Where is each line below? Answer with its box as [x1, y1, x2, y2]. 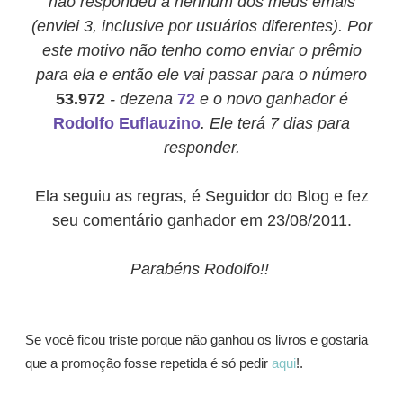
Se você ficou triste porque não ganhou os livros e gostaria [25, 333, 368, 348]
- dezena [104, 90, 177, 109]
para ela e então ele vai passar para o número [36, 66, 367, 85]
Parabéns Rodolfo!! [130, 260, 273, 279]
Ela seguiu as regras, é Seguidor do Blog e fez [34, 187, 369, 206]
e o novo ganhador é [194, 90, 348, 109]
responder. [163, 139, 240, 157]
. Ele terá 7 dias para [201, 114, 350, 133]
